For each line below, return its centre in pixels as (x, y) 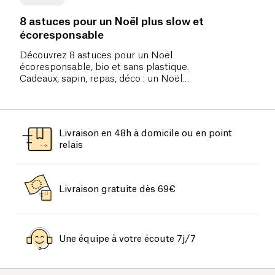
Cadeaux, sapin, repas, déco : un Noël (101, 79)
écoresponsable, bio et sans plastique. (104, 68)
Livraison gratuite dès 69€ (117, 189)
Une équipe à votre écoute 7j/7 (127, 239)
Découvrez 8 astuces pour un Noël (96, 56)
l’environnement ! (57, 103)
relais (71, 145)
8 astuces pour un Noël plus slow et (112, 22)
